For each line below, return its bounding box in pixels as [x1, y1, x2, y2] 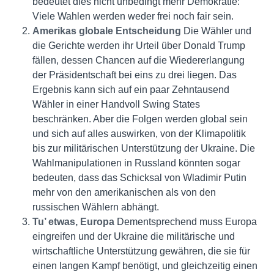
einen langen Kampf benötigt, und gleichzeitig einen [32, 261, 257, 271]
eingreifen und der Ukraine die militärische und [32, 231, 235, 242]
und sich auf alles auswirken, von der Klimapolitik [32, 128, 246, 139]
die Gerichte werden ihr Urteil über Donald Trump [32, 40, 245, 51]
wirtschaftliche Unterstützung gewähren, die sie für [32, 246, 250, 256]
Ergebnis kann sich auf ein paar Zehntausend [32, 84, 229, 95]
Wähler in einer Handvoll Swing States [32, 99, 200, 109]
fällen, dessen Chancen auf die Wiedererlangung [32, 55, 245, 65]
